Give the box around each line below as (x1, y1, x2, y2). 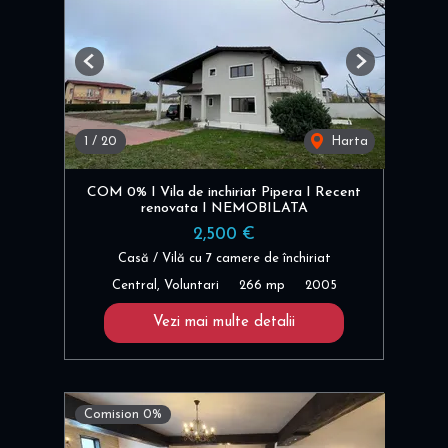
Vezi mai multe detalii (153, 315, 295, 331)
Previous (88, 62, 139, 76)
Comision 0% (84, 408, 162, 422)
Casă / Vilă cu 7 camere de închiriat (117, 252, 331, 266)
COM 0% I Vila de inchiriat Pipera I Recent (87, 184, 361, 200)
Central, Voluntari (111, 279, 219, 293)
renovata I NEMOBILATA (140, 200, 308, 216)
